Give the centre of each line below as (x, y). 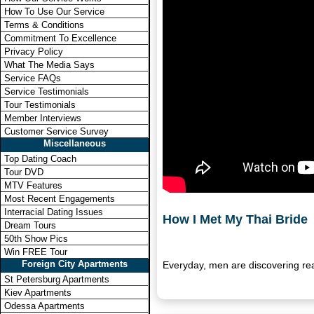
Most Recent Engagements (60, 199)
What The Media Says (49, 65)
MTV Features (33, 185)
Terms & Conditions (44, 25)
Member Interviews (43, 118)
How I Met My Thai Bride (235, 219)
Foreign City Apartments (75, 264)
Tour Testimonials (40, 105)
